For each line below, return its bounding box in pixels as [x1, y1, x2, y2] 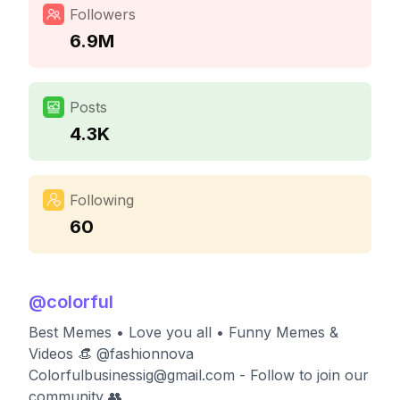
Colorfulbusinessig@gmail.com [29, 366, 235, 384]
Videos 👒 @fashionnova [29, 345, 194, 362]
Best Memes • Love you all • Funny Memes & [29, 323, 338, 341]
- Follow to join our [235, 366, 369, 384]
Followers [70, 5, 136, 23]
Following [70, 191, 134, 209]
